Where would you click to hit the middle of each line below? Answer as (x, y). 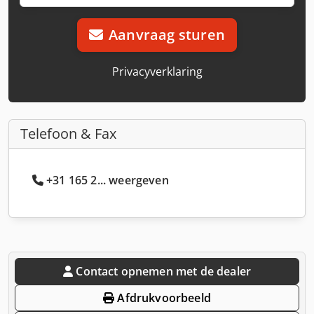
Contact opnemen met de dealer (163, 271)
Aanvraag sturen (167, 34)
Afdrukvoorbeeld (163, 298)
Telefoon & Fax (68, 133)
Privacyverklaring (157, 71)
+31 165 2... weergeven (108, 180)
